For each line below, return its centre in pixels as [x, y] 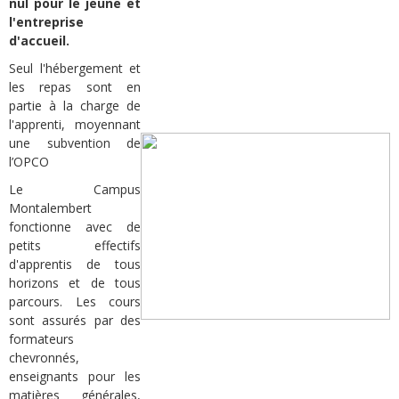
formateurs [41, 339]
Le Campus [75, 190]
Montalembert [50, 208]
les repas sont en [75, 87]
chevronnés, [44, 358]
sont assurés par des [75, 321]
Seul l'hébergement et [75, 69]
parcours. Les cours [75, 302]
